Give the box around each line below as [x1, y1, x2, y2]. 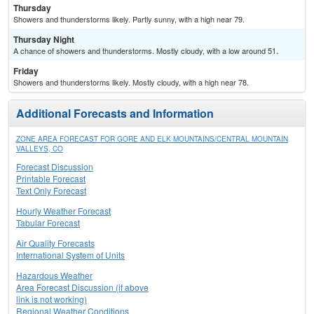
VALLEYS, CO [16, 144, 63, 154]
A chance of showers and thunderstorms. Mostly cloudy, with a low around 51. [13, 45, 278, 57]
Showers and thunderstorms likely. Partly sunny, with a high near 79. [13, 13, 245, 25]
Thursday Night [13, 33, 74, 46]
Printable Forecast [16, 172, 86, 185]
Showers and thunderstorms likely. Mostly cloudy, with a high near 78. [13, 76, 249, 88]
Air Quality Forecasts [16, 237, 95, 250]
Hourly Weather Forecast [16, 205, 111, 217]
